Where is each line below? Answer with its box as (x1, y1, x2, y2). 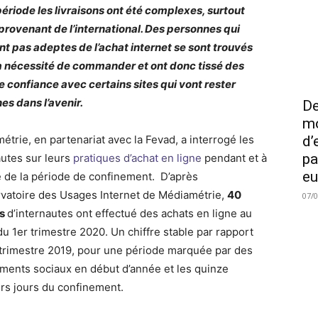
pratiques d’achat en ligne (73, 150, 202, 165)
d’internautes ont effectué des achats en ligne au (7, 206, 253, 220)
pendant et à (202, 150, 268, 165)
